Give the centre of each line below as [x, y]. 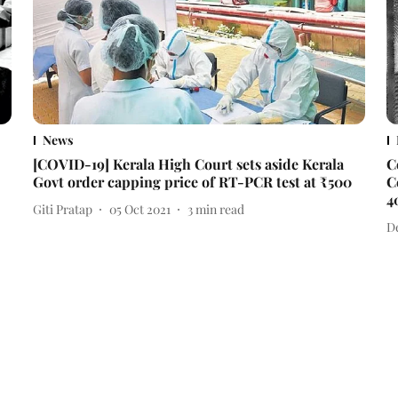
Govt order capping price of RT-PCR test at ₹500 [192, 182]
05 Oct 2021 [139, 209]
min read [219, 209]
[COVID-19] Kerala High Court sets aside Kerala [188, 164]
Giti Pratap [62, 209]
